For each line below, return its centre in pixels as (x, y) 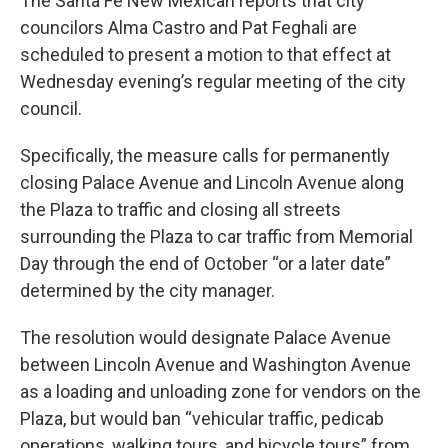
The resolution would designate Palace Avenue (205, 338)
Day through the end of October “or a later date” (205, 264)
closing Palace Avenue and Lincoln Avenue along (212, 183)
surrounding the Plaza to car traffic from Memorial (216, 237)
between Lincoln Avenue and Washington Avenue (215, 365)
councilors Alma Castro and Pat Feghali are (188, 28)
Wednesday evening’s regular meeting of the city (213, 82)
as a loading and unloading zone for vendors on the (220, 392)
